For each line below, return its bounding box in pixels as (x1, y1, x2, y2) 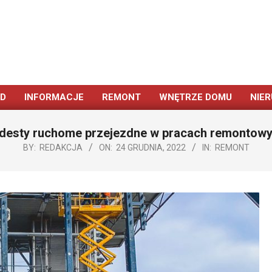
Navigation (135, 114, 177, 124)
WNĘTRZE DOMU (159, 92, 232, 103)
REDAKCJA (39, 143, 83, 152)
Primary (135, 98, 166, 109)
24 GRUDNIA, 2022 (115, 143, 186, 152)
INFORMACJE (24, 92, 84, 103)
